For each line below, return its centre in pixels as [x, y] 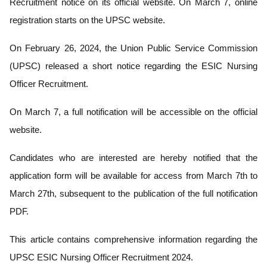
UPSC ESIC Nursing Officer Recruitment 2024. [101, 257]
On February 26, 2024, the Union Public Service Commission [133, 48]
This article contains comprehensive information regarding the [133, 239]
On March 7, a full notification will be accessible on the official [133, 111]
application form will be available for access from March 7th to [133, 175]
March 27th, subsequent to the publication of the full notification [133, 193]
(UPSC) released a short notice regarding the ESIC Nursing [133, 66]
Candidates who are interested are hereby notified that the [133, 157]
